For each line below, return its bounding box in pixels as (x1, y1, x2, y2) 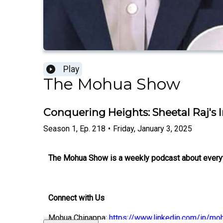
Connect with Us (48, 193, 105, 203)
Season (43, 123, 70, 133)
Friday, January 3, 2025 (113, 123, 192, 133)
